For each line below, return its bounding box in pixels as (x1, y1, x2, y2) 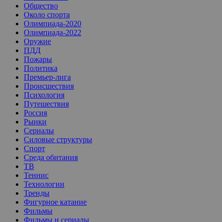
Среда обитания (24, 153, 78, 162)
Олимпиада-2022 (24, 28, 81, 37)
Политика (24, 63, 57, 72)
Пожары (24, 55, 52, 63)
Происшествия (24, 81, 74, 90)
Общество (24, 1, 58, 10)
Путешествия (24, 99, 69, 108)
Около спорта (24, 10, 70, 19)
